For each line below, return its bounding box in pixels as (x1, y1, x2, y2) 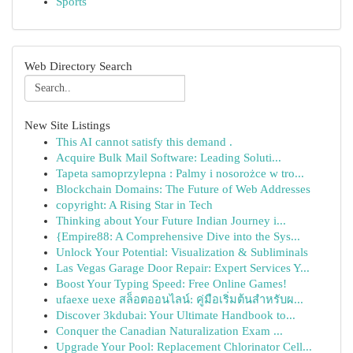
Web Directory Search (24, 60, 132, 72)
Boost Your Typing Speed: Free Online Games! (56, 277, 287, 290)
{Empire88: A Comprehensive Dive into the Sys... (56, 230, 300, 243)
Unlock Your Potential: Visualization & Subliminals (56, 246, 308, 258)
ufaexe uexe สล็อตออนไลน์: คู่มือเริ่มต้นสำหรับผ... (56, 293, 303, 306)
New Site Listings (24, 119, 110, 132)
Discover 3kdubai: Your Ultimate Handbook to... (56, 309, 295, 321)
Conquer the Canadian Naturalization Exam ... (56, 325, 283, 337)
